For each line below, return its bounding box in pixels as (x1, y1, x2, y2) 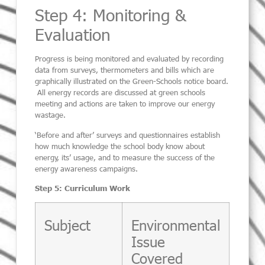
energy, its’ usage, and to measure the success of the (35, 152, 215, 162)
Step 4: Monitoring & (35, 4, 187, 25)
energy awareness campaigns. (35, 163, 138, 173)
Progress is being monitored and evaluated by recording (35, 54, 224, 64)
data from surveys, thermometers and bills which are (35, 65, 215, 75)
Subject (44, 215, 91, 235)
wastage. (35, 110, 66, 120)
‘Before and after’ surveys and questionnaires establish (35, 130, 221, 140)
